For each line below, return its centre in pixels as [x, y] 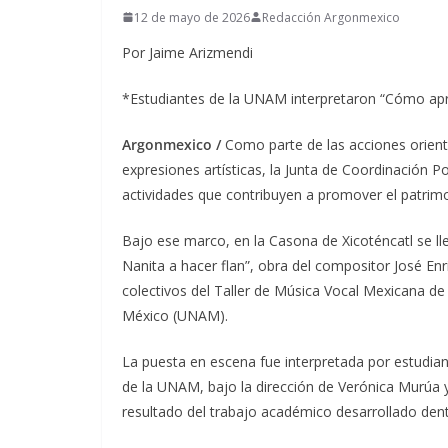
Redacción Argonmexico [331, 17]
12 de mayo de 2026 [192, 17]
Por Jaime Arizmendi [187, 52]
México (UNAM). [175, 315]
